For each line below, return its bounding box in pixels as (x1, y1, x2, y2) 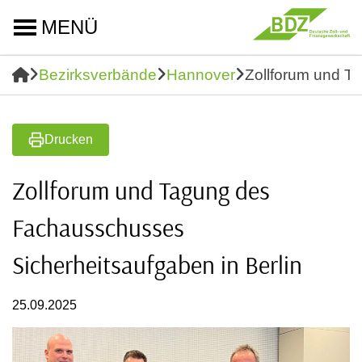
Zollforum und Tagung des (12, 175, 270, 206)
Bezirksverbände (39, 66, 157, 83)
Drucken (44, 133, 93, 146)
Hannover (166, 66, 235, 83)
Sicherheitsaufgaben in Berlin (12, 249, 302, 280)
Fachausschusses (12, 212, 184, 243)
